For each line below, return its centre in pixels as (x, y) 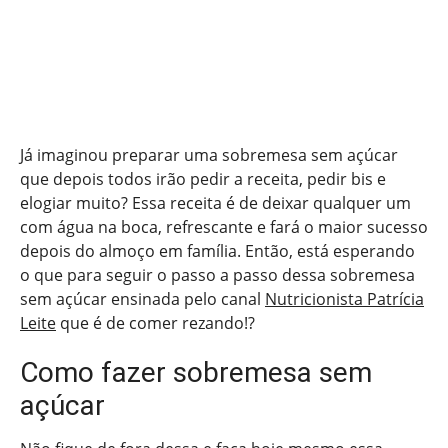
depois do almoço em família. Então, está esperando (217, 251)
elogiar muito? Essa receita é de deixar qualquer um (215, 203)
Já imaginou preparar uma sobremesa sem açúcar (209, 155)
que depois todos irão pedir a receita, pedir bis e (203, 179)
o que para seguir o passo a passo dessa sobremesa (217, 275)
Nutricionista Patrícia (344, 299)
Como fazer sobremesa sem (196, 373)
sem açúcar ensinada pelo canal (142, 299)
